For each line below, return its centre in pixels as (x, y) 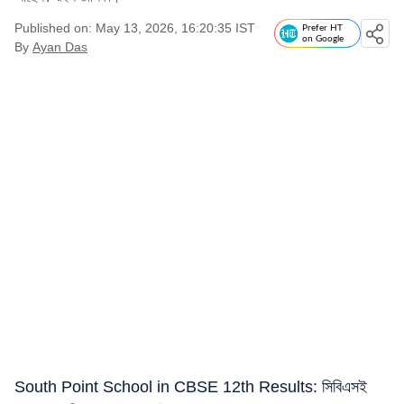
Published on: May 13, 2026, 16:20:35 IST (135, 28)
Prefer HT (322, 28)
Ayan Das (60, 47)
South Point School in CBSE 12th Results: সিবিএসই (191, 387)
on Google (323, 39)
